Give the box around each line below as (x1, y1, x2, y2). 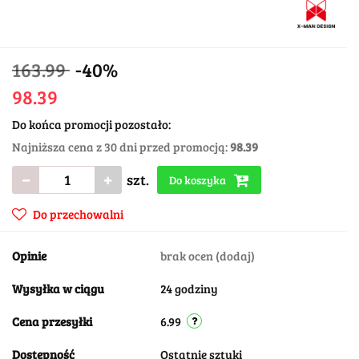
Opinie (12, 247, 46, 264)
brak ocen (160, 247, 216, 264)
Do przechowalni (33, 205, 123, 222)
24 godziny (160, 280, 218, 296)
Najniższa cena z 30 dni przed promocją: (12, 138, 230, 155)
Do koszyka (169, 171, 228, 188)
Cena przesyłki (12, 313, 92, 329)
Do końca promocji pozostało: (12, 115, 171, 132)
